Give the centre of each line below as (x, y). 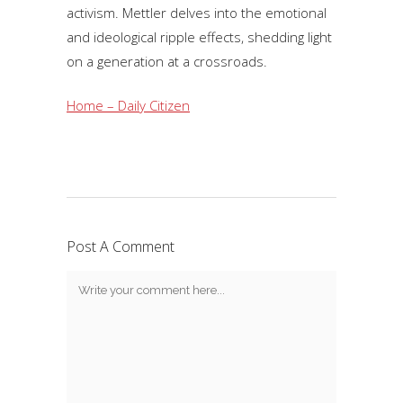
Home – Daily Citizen (128, 105)
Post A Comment (121, 246)
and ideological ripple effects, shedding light (199, 37)
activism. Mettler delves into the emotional (197, 13)
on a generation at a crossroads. (167, 61)
